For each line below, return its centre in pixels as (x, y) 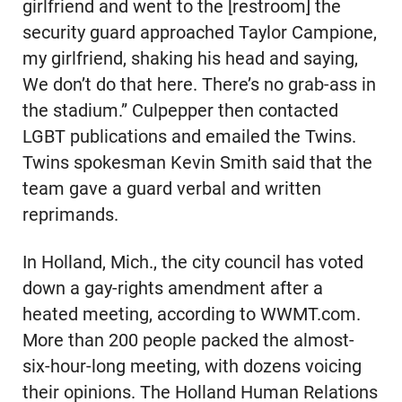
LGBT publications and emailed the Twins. (189, 136)
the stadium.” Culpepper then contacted (180, 110)
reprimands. (70, 214)
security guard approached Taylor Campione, (199, 32)
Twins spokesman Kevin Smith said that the (197, 162)
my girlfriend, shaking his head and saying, (190, 58)
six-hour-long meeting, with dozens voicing (192, 366)
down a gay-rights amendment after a (172, 288)
